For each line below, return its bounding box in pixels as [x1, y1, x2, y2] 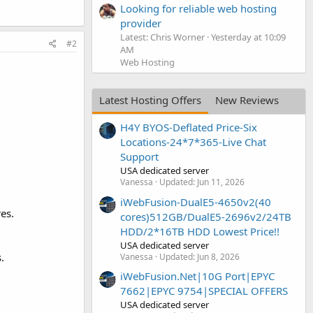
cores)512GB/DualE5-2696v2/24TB [120, 209, 291, 224]
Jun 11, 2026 [197, 176, 245, 189]
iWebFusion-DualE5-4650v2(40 [120, 194, 271, 209]
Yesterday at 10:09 [211, 30, 286, 43]
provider [120, 15, 161, 30]
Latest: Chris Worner [120, 30, 205, 43]
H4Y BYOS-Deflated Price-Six [120, 120, 257, 135]
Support [120, 150, 159, 164]
